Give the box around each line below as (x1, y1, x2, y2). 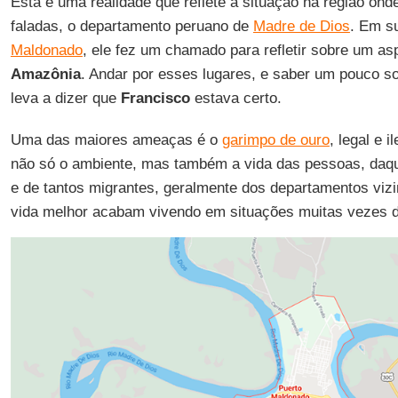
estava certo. (189, 90, 282, 107)
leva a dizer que (10, 90, 121, 107)
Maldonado (10, 42, 83, 59)
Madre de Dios (252, 18, 350, 35)
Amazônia (10, 66, 81, 83)
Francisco (120, 90, 190, 107)
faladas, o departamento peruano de (10, 18, 253, 35)
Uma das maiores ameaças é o (10, 131, 222, 148)
